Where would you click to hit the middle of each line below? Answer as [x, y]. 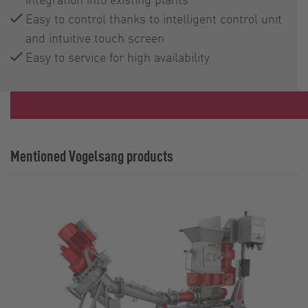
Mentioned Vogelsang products [92, 156]
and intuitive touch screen [95, 38]
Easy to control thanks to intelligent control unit [154, 19]
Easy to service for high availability [118, 57]
